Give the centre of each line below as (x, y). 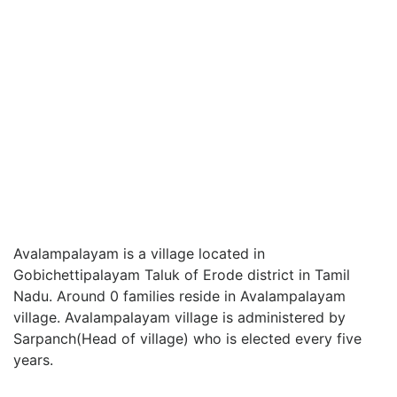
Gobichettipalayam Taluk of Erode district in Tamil (182, 275)
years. (33, 360)
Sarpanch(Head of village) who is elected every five (187, 339)
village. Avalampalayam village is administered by (179, 317)
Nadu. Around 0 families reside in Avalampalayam (179, 296)
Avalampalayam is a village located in (139, 253)
